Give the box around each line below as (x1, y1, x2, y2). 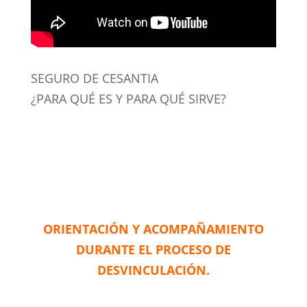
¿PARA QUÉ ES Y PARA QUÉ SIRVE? (30, 90, 226, 107)
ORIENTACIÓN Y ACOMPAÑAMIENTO (42, 221, 264, 237)
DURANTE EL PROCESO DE (75, 241, 231, 258)
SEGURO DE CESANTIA (30, 70, 158, 86)
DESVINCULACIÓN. (97, 262, 210, 278)
